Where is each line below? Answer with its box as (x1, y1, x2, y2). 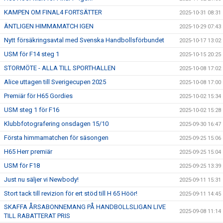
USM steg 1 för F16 (4, 106, 59, 113)
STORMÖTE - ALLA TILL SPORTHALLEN (4, 64, 115, 72)
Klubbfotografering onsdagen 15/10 (4, 120, 109, 127)
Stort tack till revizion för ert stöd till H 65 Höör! (4, 190, 137, 197)
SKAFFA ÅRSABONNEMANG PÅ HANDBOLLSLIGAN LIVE (4, 203, 166, 211)
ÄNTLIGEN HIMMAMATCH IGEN (4, 22, 94, 30)
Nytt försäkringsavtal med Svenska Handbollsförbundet (4, 36, 164, 44)
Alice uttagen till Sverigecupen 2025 (4, 78, 106, 86)
